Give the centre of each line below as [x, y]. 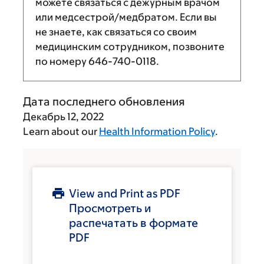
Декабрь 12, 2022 [63, 117]
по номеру [62, 61]
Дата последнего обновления [104, 101]
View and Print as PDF [125, 193]
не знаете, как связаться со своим [116, 32]
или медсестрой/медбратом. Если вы [126, 17]
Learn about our [61, 131]
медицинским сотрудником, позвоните [130, 47]
